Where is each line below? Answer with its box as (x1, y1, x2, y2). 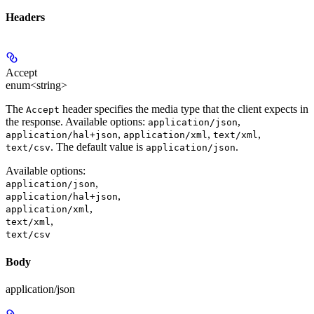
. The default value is (50, 141, 146, 153)
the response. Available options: (6, 116, 148, 128)
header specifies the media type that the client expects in (60, 103, 308, 116)
